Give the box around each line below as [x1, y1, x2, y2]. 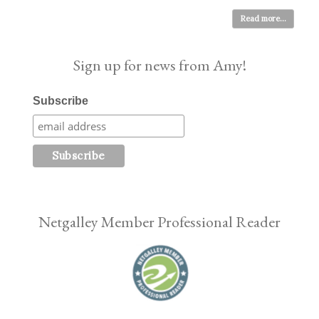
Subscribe [33, 94, 89, 107]
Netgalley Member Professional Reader [38, 211, 281, 232]
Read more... [240, 13, 286, 23]
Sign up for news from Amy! [73, 54, 246, 75]
